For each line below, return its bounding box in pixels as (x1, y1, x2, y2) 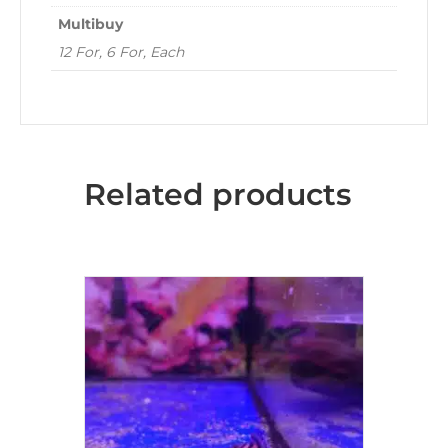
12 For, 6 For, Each (58, 43, 184, 62)
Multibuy (58, 15, 123, 34)
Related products (84, 176, 351, 214)
